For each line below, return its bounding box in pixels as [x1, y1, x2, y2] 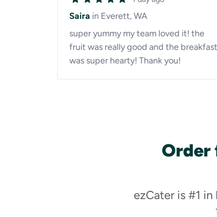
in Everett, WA [92, 11, 147, 21]
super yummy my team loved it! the [69, 28, 204, 39]
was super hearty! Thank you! [69, 55, 181, 66]
